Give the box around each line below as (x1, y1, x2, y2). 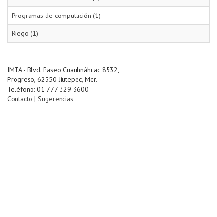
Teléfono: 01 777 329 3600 (7, 85, 89, 94)
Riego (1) (12, 29, 38, 38)
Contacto (7, 94, 32, 104)
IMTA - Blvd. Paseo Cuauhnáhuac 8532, (7, 65, 119, 75)
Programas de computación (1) (12, 11, 101, 20)
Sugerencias (38, 94, 73, 104)
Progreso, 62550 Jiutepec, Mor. (7, 75, 97, 84)
